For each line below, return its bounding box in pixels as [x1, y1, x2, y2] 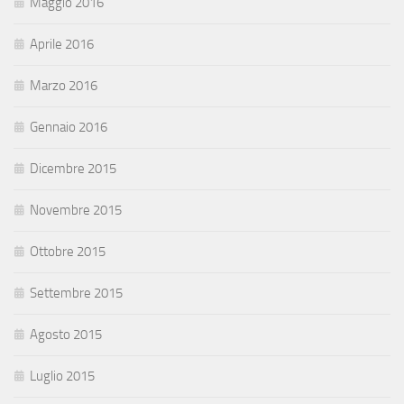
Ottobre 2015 [30, 243, 106, 261]
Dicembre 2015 [30, 161, 116, 178]
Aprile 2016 [30, 36, 94, 53]
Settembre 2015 [30, 285, 123, 302]
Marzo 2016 [30, 78, 97, 95]
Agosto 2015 [30, 326, 102, 344]
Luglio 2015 [30, 368, 95, 385]
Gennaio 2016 [30, 119, 107, 136]
